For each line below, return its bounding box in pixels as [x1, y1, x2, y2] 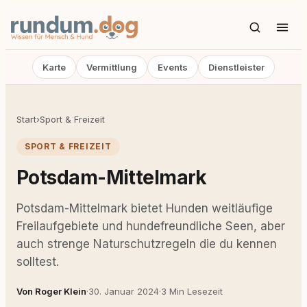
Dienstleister [208, 62, 265, 73]
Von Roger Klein [16, 286, 86, 297]
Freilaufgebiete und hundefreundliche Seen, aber [16, 219, 285, 233]
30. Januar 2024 [88, 286, 159, 297]
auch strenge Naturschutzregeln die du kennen [16, 237, 277, 251]
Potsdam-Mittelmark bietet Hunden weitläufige [16, 201, 273, 215]
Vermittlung [86, 62, 137, 73]
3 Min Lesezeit [161, 286, 223, 297]
